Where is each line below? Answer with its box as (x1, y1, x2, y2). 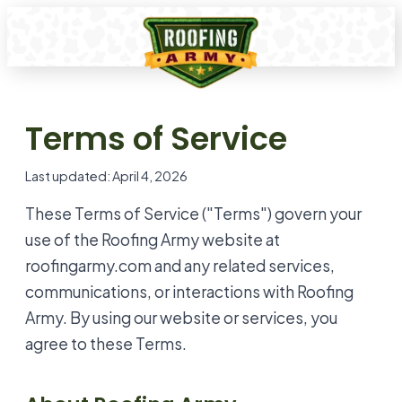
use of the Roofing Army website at (25, 229, 280, 249)
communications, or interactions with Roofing (25, 281, 354, 301)
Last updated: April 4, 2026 (25, 167, 188, 184)
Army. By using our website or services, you (25, 307, 337, 328)
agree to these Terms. (25, 333, 187, 354)
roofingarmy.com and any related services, (25, 255, 335, 275)
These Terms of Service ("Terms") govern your (25, 203, 362, 223)
